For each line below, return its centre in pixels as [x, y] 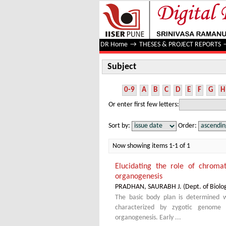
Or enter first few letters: [144, 104]
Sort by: [120, 126]
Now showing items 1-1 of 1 [151, 146]
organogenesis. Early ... [148, 218]
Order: [187, 126]
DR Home [114, 45]
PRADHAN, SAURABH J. [148, 187]
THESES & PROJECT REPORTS [180, 45]
